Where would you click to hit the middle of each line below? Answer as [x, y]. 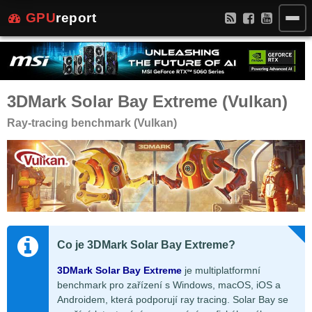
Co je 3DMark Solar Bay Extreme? [146, 245]
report [76, 18]
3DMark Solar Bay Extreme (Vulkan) [147, 102]
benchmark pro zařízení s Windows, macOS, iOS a [169, 285]
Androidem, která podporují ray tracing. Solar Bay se [173, 300]
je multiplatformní [221, 271]
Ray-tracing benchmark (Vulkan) [92, 123]
